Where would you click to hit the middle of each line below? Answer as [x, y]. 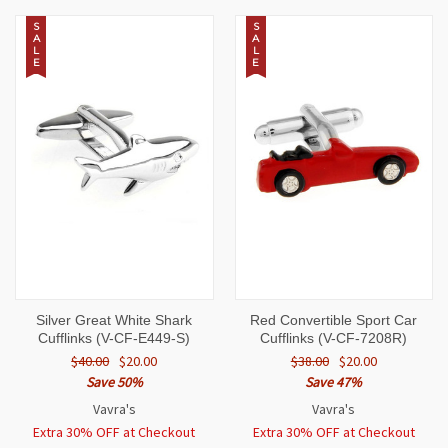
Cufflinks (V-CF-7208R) [334, 338]
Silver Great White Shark [114, 320]
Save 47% [334, 382]
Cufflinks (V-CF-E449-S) [114, 338]
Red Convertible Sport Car [334, 320]
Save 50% [114, 382]
